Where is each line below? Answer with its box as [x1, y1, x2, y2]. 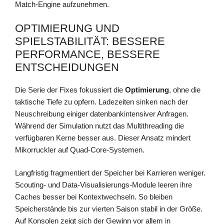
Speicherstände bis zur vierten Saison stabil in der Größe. [15, 204, 202, 213]
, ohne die [169, 85, 200, 94]
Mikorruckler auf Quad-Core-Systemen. [15, 145, 144, 154]
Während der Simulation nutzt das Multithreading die [15, 121, 184, 130]
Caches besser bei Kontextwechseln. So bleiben [15, 192, 172, 201]
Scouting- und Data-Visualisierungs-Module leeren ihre [15, 180, 192, 189]
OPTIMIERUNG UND [15, 21, 119, 34]
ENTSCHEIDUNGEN [15, 60, 119, 73]
